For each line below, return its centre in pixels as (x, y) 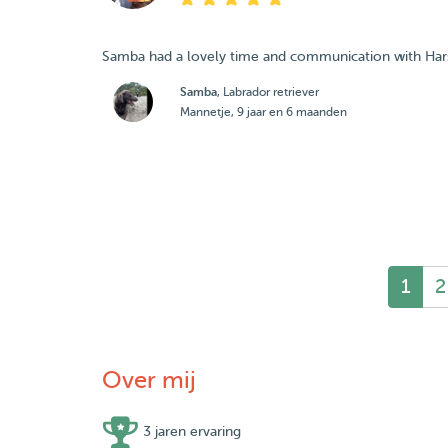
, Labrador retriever (267, 92)
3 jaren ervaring (192, 432)
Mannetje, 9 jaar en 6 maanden (263, 112)
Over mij (149, 380)
